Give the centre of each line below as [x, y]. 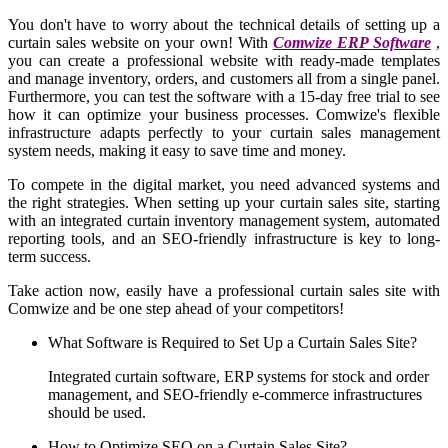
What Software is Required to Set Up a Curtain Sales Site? [232, 342]
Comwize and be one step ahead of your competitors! [176, 308]
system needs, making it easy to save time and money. [177, 150]
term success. [49, 256]
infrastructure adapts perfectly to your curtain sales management [224, 132]
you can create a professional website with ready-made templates [224, 60]
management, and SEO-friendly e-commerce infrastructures [235, 394]
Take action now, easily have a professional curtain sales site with [224, 290]
